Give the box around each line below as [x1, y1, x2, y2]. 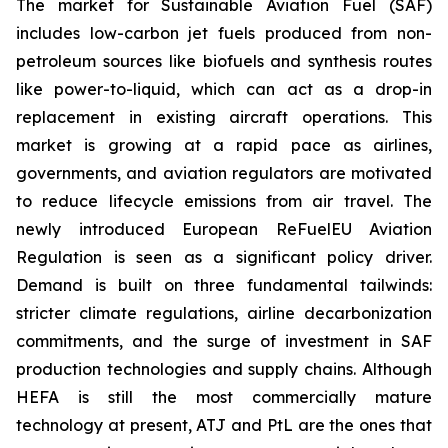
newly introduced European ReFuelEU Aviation [16, 219, 432, 239]
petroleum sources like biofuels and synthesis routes [16, 51, 432, 71]
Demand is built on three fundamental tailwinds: [16, 275, 432, 295]
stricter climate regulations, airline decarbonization [16, 303, 432, 323]
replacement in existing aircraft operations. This [16, 107, 432, 127]
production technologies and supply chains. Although [16, 359, 432, 379]
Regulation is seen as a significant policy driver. [16, 247, 432, 267]
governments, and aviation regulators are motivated [16, 163, 432, 183]
